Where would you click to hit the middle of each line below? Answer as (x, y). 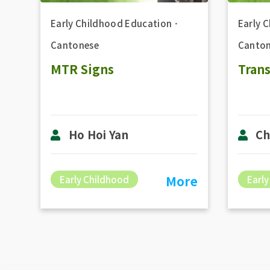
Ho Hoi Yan (99, 135)
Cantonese (74, 45)
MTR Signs (82, 69)
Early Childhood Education (111, 23)
